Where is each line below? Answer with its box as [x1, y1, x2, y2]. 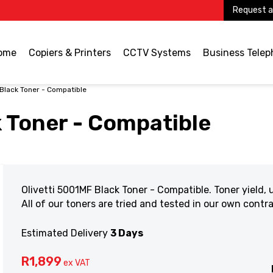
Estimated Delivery [21, 227, 110, 239]
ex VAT [63, 258, 90, 268]
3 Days [110, 227, 143, 239]
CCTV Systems [122, 46, 191, 58]
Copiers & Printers [28, 46, 111, 58]
